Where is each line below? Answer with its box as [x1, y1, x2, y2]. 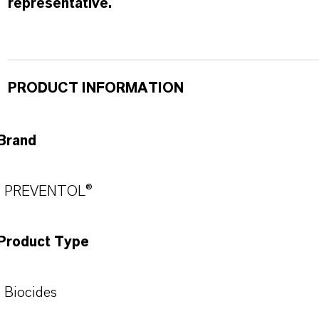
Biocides [4, 286, 57, 300]
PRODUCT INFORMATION [7, 81, 184, 95]
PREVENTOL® [4, 184, 93, 199]
